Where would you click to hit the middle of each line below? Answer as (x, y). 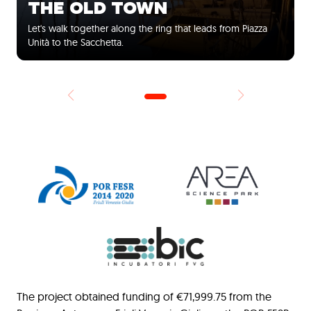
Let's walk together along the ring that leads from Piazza (148, 28)
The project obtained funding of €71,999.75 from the (144, 296)
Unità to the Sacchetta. (76, 42)
